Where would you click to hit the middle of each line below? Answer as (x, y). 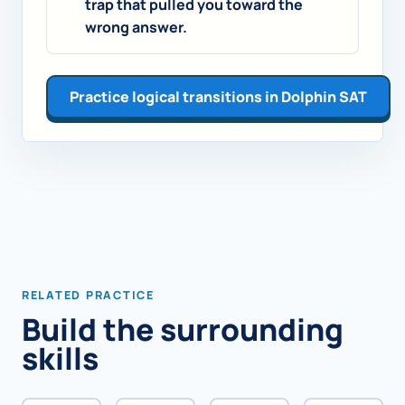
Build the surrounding (183, 330)
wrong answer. (136, 28)
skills (60, 358)
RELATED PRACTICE (88, 296)
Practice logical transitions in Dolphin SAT (218, 96)
